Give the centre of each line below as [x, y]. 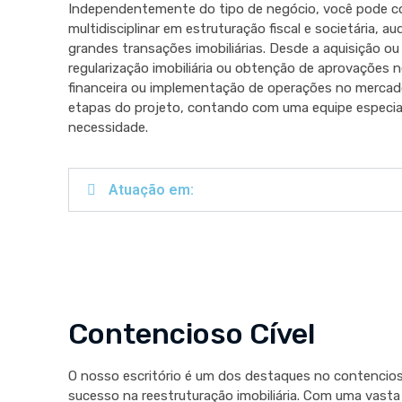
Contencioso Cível [191, 334]
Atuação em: [151, 190]
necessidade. [108, 127]
